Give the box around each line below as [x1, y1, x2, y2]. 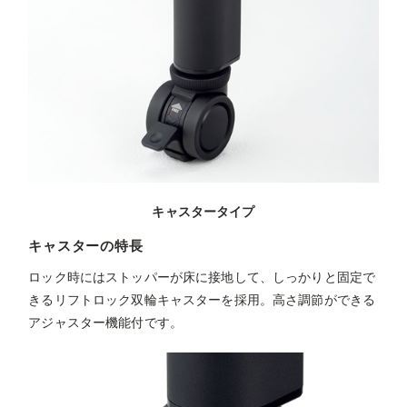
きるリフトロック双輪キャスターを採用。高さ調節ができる [28, 292, 376, 307]
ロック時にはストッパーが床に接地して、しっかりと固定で [28, 269, 376, 284]
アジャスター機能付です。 [28, 314, 184, 330]
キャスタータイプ [152, 203, 255, 219]
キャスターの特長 [28, 237, 144, 253]
